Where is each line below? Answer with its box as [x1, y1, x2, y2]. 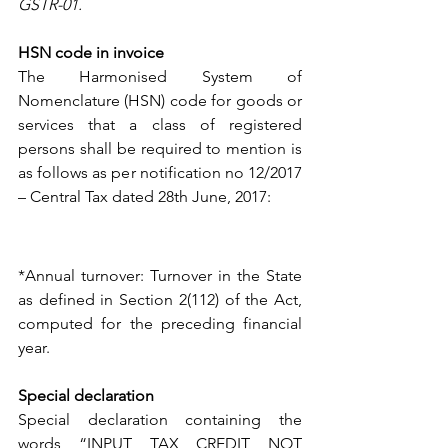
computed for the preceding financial [18, 313, 302, 333]
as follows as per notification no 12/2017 [18, 162, 302, 182]
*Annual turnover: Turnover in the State [18, 265, 302, 285]
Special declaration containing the [18, 409, 302, 429]
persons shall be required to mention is [18, 138, 302, 158]
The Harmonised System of [18, 66, 302, 86]
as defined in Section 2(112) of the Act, [18, 289, 302, 309]
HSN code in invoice [18, 42, 164, 62]
